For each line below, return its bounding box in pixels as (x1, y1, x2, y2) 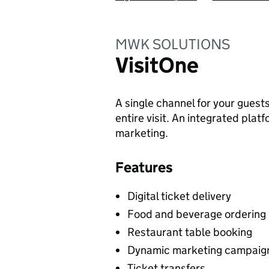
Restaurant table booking (127, 225, 252, 239)
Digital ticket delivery (127, 189, 231, 203)
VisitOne (115, 52, 199, 79)
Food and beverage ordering (127, 207, 266, 221)
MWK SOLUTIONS (115, 35, 230, 53)
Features (115, 159, 173, 176)
